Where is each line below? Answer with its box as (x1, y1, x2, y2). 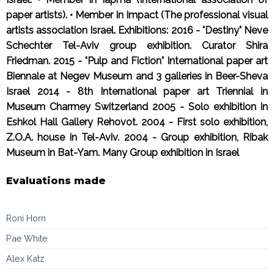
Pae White (6, 232, 48, 243)
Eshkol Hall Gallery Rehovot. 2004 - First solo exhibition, (6, 116, 268, 128)
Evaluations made (6, 174, 106, 187)
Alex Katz (6, 253, 45, 264)
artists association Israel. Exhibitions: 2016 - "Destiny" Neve (6, 24, 268, 36)
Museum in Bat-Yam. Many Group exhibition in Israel (6, 146, 239, 158)
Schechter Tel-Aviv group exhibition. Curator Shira (6, 39, 268, 51)
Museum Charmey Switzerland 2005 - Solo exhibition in (6, 100, 268, 113)
